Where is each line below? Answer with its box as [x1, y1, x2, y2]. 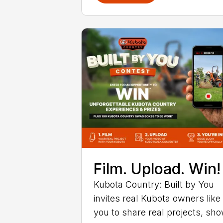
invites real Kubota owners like [94, 193, 221, 204]
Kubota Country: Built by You [94, 179, 215, 190]
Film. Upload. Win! [94, 160, 221, 178]
